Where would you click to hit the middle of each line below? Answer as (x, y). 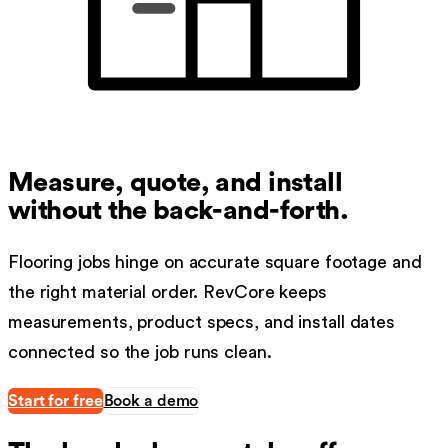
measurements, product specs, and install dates (202, 322)
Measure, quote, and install (175, 182)
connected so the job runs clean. (140, 352)
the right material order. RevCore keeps (167, 292)
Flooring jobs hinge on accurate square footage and (215, 262)
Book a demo (151, 401)
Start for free (55, 401)
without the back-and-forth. (178, 210)
